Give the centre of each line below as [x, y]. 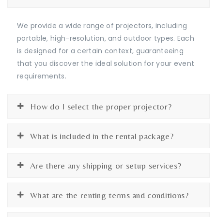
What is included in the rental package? [102, 136]
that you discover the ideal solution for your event [106, 63]
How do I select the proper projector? [101, 106]
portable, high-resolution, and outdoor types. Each [106, 38]
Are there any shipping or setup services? [106, 165]
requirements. [42, 76]
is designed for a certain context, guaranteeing [101, 51]
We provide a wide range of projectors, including [102, 25]
